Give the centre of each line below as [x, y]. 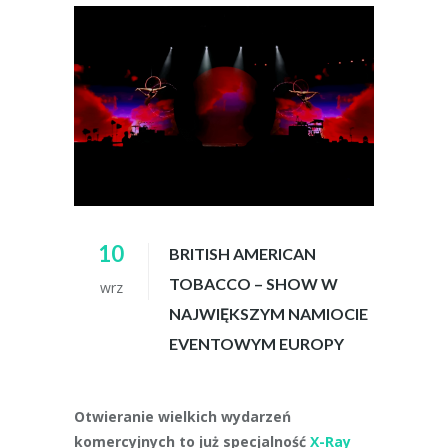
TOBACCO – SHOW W [253, 283]
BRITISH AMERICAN [242, 253]
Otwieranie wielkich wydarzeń [182, 416]
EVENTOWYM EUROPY [256, 343]
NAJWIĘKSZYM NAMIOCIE [268, 313]
